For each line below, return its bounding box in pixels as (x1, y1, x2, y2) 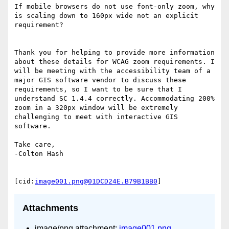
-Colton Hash (14, 150, 63, 158)
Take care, (14, 141, 55, 149)
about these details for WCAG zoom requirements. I (14, 58, 215, 66)
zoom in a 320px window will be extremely (14, 104, 178, 112)
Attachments (22, 203, 78, 214)
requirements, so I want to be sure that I (14, 85, 182, 94)
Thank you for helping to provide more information (14, 49, 215, 57)
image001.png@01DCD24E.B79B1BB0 (35, 177, 157, 186)
